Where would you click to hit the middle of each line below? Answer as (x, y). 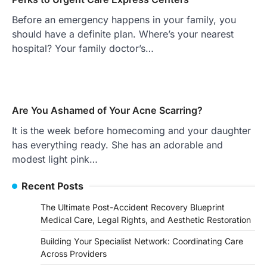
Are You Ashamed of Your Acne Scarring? (107, 110)
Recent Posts (52, 186)
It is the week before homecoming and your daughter (131, 130)
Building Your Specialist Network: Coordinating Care (142, 241)
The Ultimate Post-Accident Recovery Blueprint (133, 207)
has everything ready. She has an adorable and (117, 145)
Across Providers (74, 253)
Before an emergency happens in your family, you (124, 19)
